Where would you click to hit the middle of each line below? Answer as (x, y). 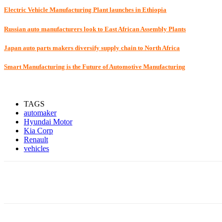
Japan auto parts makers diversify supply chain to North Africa (92, 48)
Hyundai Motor (48, 122)
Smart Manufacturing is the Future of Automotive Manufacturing (95, 66)
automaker (40, 113)
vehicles (36, 149)
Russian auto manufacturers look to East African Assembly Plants (95, 29)
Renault (36, 140)
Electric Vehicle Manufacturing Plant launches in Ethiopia (85, 10)
